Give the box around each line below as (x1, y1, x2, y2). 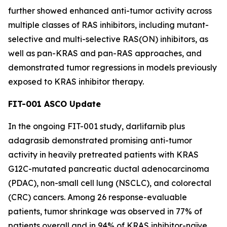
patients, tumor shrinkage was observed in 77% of (8, 206, 202, 216)
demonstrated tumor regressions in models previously (8, 62, 217, 72)
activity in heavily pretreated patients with (8, 149, 176, 160)
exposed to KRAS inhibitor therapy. (8, 77, 144, 87)
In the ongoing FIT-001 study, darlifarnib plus (8, 121, 185, 131)
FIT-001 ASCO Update (8, 99, 101, 109)
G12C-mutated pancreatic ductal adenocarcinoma (8, 164, 209, 174)
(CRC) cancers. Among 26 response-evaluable (8, 192, 187, 202)
